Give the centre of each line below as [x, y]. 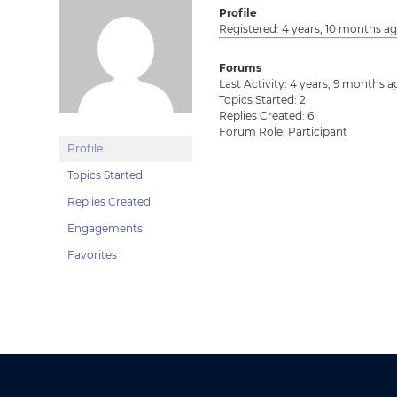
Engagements [105, 228]
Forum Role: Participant [284, 132]
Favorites [93, 255]
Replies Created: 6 [267, 116]
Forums [241, 68]
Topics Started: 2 [263, 100]
